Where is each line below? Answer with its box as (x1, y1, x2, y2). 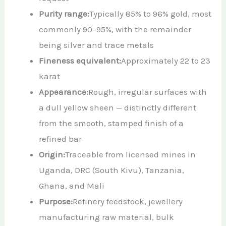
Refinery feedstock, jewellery (73, 196, 183, 207)
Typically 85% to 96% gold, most (89, 9, 212, 19)
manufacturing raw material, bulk (39, 212, 175, 222)
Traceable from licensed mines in (65, 149, 196, 160)
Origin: (39, 149, 66, 160)
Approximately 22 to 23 (121, 55, 211, 66)
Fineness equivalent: (39, 55, 122, 66)
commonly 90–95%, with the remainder (39, 24, 192, 35)
